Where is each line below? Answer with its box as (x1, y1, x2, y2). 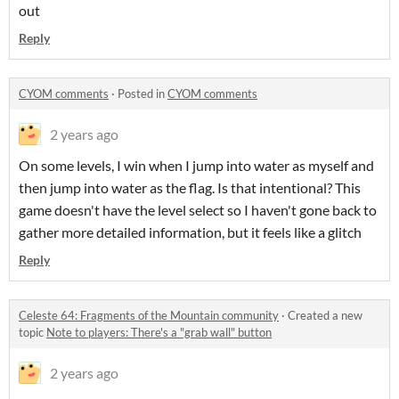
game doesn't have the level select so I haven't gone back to (19, 201, 377, 218)
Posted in (118, 86, 167, 101)
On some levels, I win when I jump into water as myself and (19, 157, 374, 174)
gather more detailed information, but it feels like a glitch (19, 224, 362, 240)
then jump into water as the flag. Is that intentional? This (19, 179, 361, 196)
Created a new (288, 308, 362, 322)
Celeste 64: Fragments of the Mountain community (19, 308, 279, 322)
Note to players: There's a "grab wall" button (46, 325, 272, 339)
